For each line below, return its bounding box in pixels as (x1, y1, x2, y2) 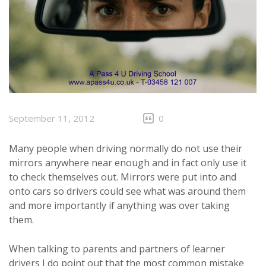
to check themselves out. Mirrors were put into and (9, 170, 236, 183)
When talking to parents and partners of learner (9, 242, 225, 255)
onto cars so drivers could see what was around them (9, 184, 246, 198)
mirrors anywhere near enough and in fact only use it (9, 156, 246, 169)
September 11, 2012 (9, 112, 94, 124)
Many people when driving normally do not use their (9, 141, 242, 155)
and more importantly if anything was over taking (9, 198, 230, 212)
